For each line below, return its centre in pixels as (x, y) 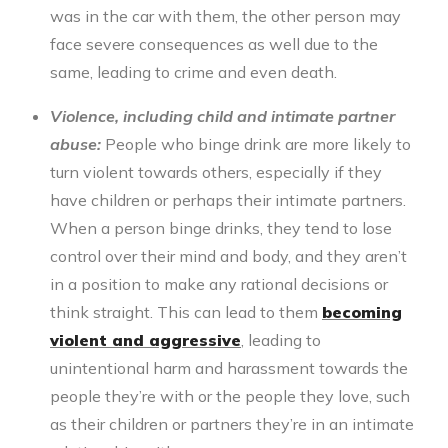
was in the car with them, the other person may (225, 16)
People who (147, 144)
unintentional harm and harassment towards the (229, 368)
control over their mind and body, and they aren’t (228, 256)
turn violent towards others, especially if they (216, 172)
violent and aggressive (145, 340)
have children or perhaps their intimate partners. (228, 200)
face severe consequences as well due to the (214, 44)
